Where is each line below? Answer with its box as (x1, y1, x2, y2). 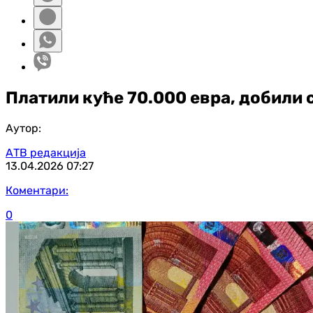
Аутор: (6, 121, 41, 135)
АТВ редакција (6, 145, 86, 159)
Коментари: (6, 183, 68, 197)
